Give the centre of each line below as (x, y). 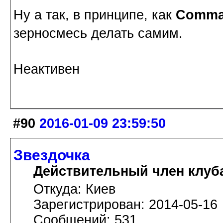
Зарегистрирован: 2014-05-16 (125, 205)
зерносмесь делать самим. (98, 33)
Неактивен (47, 69)
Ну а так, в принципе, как (95, 15)
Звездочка (52, 155)
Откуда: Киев (74, 189)
